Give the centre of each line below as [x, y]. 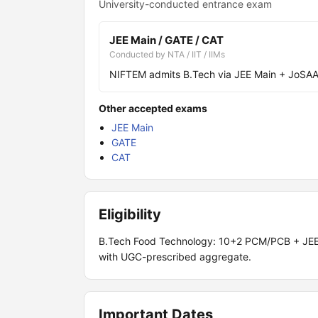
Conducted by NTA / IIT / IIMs [167, 54]
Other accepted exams [153, 108]
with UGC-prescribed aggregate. [175, 257]
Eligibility [130, 214]
